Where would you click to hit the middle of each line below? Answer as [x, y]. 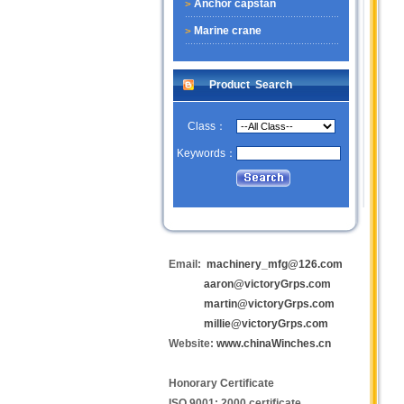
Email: [188, 264]
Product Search [251, 85]
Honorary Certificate [221, 383]
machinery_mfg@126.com [275, 264]
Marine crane [227, 31]
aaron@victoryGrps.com [267, 284]
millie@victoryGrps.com [266, 324]
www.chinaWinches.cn [274, 344]
